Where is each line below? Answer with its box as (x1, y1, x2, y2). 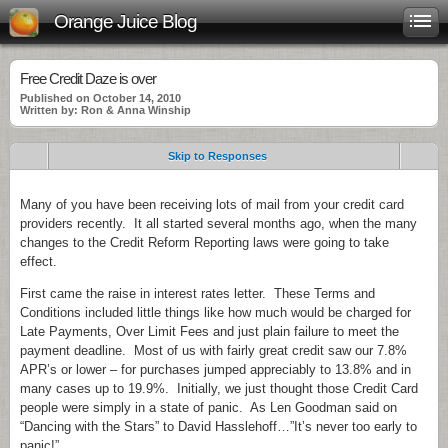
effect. (20, 254, 57, 269)
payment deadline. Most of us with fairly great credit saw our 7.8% (20, 343, 407, 358)
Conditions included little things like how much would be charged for (20, 305, 411, 320)
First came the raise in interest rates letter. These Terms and (20, 286, 375, 301)
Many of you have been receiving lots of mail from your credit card (20, 197, 404, 212)
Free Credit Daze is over (20, 70, 156, 87)
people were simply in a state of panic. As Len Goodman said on (20, 400, 397, 415)
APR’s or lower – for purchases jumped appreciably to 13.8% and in (20, 362, 411, 377)
